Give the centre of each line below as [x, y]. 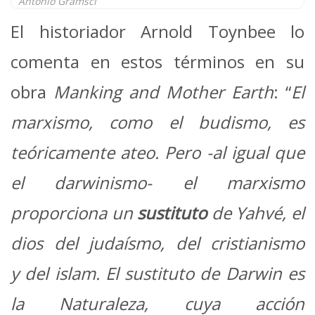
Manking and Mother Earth [163, 92]
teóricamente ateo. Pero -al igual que [157, 153]
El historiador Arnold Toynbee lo [157, 32]
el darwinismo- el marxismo [157, 183]
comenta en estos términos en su [157, 62]
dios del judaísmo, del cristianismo [157, 243]
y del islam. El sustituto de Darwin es [157, 274]
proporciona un [74, 213]
